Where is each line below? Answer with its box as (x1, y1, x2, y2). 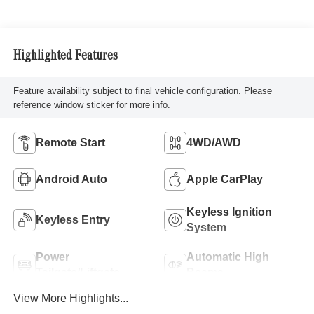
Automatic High (186, 250, 269, 263)
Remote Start (35, 136, 105, 149)
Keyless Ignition (186, 205, 272, 218)
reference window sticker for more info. (13, 99, 170, 110)
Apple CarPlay (186, 172, 263, 185)
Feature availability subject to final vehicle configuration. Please (13, 85, 272, 96)
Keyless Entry (35, 213, 110, 226)
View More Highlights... (13, 292, 128, 305)
